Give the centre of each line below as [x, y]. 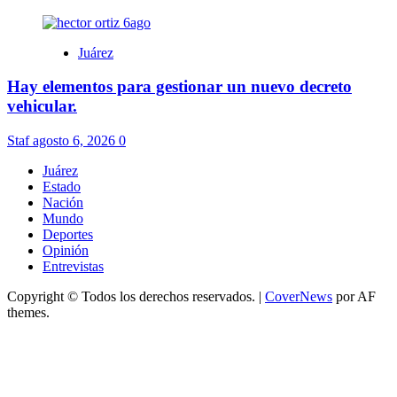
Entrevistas [73, 266]
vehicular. [42, 106]
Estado [62, 187]
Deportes [68, 234]
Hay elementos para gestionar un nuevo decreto [179, 87]
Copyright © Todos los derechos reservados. [133, 296]
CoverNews [299, 296]
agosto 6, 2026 [76, 140]
